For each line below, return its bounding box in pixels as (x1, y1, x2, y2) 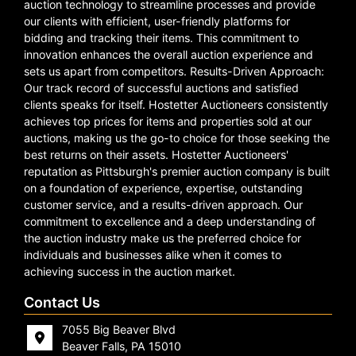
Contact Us (24, 294, 100, 311)
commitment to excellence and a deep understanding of (24, 215, 315, 228)
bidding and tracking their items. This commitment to (24, 31, 299, 44)
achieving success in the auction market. (24, 265, 235, 278)
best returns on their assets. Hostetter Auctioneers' (24, 148, 288, 161)
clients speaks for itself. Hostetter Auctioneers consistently (24, 98, 328, 111)
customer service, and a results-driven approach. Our (24, 198, 303, 211)
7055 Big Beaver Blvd (62, 323, 176, 336)
